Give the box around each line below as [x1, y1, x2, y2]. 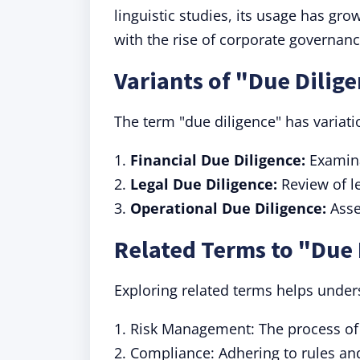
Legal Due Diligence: [130, 174, 277, 194]
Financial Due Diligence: [130, 150, 305, 170]
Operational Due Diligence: [130, 198, 326, 218]
